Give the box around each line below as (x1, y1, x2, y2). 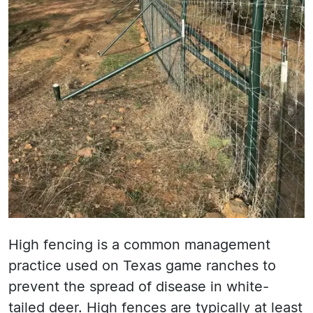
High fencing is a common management (8, 238, 270, 253)
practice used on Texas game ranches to (8, 259, 276, 274)
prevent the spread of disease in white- (8, 280, 269, 295)
